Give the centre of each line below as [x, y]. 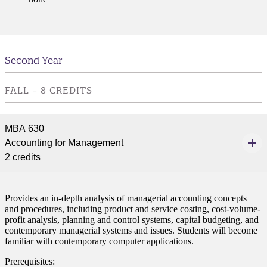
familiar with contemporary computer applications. [99, 241]
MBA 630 [24, 128]
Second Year [33, 60]
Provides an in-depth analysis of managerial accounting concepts [126, 198]
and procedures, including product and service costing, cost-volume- [133, 209]
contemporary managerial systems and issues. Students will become [131, 230]
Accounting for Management [64, 142]
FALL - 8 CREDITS [49, 90]
